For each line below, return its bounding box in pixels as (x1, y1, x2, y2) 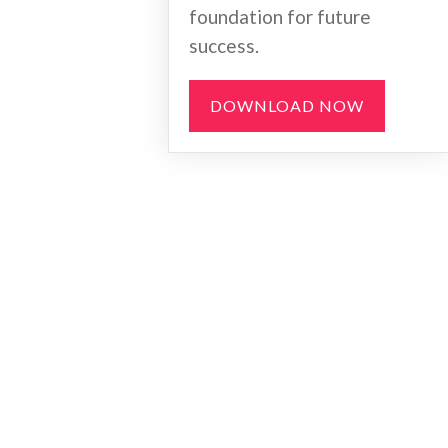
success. (189, 34, 259, 57)
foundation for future (189, 5, 371, 28)
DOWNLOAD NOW (210, 96, 364, 115)
